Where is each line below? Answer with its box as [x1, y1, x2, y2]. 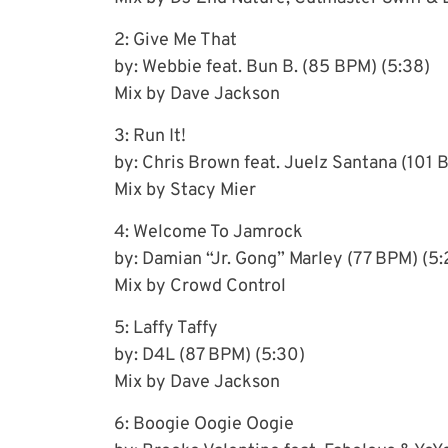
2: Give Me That [114, 28, 237, 52]
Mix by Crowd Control [114, 274, 286, 298]
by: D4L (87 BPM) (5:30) [114, 343, 305, 367]
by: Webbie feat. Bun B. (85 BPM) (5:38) [114, 55, 430, 79]
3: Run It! [114, 124, 186, 148]
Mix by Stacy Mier [114, 178, 256, 202]
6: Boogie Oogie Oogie [114, 412, 294, 436]
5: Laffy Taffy [114, 316, 218, 340]
